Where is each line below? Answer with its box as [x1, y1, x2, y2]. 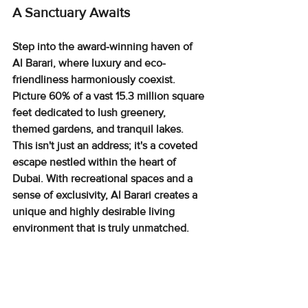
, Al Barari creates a [105, 188, 200, 202]
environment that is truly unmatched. [12, 221, 189, 235]
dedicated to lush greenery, [32, 105, 168, 120]
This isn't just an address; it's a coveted [12, 138, 200, 153]
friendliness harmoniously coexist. [12, 72, 178, 87]
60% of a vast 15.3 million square [49, 89, 207, 103]
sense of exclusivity [12, 188, 105, 202]
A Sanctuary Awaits [12, 4, 130, 21]
